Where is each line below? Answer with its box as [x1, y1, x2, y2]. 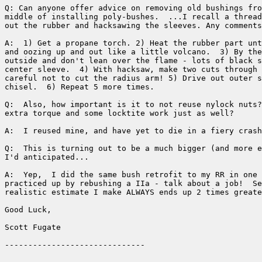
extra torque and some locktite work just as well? [5, 109, 234, 118]
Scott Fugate [5, 223, 61, 232]
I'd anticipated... [5, 153, 89, 162]
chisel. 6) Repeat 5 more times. [5, 82, 154, 92]
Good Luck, [5, 205, 51, 215]
